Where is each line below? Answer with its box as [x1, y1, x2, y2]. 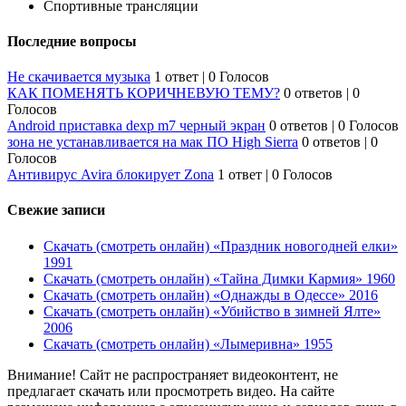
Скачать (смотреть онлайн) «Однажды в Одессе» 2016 [43, 286, 378, 303]
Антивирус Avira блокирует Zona [7, 167, 214, 183]
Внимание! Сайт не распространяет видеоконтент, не [7, 366, 338, 382]
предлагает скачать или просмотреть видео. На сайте [7, 382, 334, 399]
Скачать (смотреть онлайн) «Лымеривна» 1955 [43, 335, 333, 352]
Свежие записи [7, 202, 105, 218]
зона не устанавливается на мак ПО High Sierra [7, 134, 298, 150]
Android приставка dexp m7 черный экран [7, 118, 266, 134]
